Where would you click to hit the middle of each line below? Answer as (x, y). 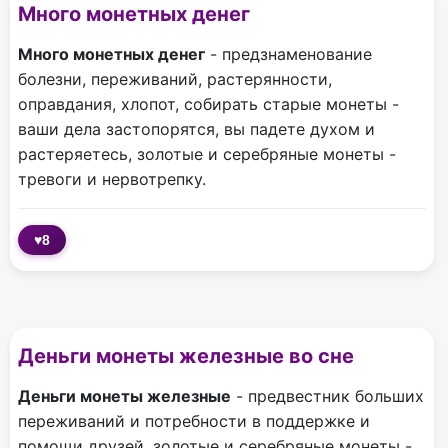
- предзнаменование (288, 54)
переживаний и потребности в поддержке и (194, 421)
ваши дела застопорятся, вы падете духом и (196, 129)
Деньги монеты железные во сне (186, 356)
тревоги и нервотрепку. (112, 179)
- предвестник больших (327, 396)
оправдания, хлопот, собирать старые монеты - (208, 104)
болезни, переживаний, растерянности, (175, 79)
